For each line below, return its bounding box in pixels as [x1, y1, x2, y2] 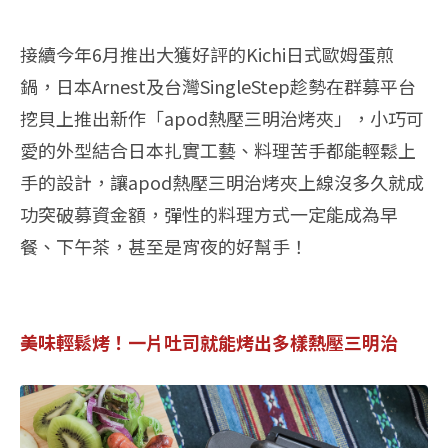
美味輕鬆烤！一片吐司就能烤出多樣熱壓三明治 [20, 329, 398, 356]
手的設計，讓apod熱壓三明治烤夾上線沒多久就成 [20, 169, 424, 196]
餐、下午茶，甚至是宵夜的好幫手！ [20, 233, 308, 260]
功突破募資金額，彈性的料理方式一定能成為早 [20, 201, 398, 228]
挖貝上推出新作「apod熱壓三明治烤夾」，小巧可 [20, 105, 424, 132]
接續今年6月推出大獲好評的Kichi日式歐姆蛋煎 [20, 41, 394, 68]
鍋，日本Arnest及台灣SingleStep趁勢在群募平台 [20, 73, 416, 100]
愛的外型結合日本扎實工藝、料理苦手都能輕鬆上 [20, 137, 416, 164]
